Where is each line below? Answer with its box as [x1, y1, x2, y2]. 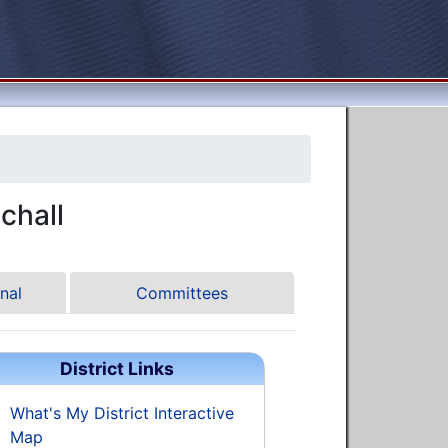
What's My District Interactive [10, 403, 235, 423]
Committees [136, 283, 229, 303]
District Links [60, 358, 175, 379]
